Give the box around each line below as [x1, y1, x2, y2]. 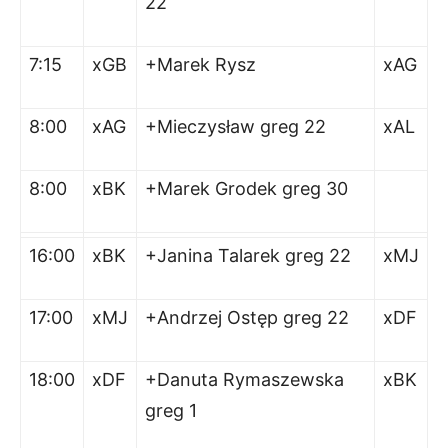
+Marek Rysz [145, 54, 256, 75]
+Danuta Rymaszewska [145, 369, 344, 390]
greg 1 [145, 400, 197, 421]
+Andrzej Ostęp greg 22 [145, 307, 349, 328]
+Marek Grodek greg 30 [145, 178, 348, 199]
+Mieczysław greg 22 [145, 116, 326, 137]
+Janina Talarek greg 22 [145, 245, 351, 266]
